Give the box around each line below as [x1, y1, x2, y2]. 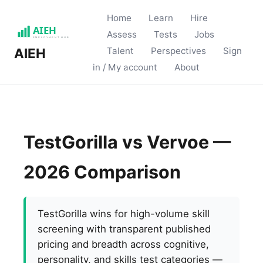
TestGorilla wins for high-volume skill [38, 208, 210, 220]
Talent [107, 45, 134, 56]
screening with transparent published [38, 223, 211, 235]
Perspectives [151, 45, 206, 56]
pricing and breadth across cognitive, [38, 238, 209, 250]
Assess [107, 29, 137, 40]
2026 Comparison [23, 161, 181, 183]
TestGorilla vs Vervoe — [23, 131, 231, 153]
